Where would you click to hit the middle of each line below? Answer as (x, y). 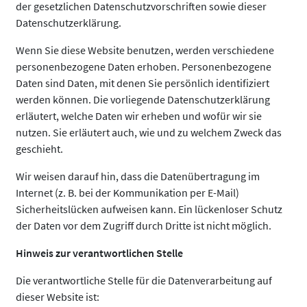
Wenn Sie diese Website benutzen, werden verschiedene (145, 50)
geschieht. (39, 149)
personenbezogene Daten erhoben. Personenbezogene (144, 66)
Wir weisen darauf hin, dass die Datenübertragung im (138, 176)
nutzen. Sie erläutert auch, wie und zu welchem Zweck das (149, 132)
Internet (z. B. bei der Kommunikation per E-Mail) (127, 193)
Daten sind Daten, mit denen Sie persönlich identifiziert (143, 83)
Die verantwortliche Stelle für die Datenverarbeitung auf (144, 280)
